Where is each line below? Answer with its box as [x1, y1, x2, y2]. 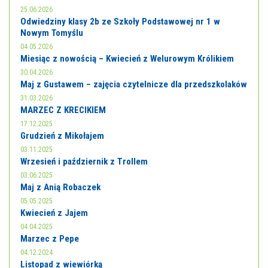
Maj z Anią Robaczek [20, 182, 100, 193]
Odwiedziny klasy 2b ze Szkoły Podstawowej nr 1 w [20, 16, 220, 27]
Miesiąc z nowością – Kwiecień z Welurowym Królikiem [20, 53, 234, 64]
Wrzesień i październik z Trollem [20, 156, 148, 167]
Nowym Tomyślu [20, 28, 83, 38]
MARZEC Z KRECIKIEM [20, 105, 106, 115]
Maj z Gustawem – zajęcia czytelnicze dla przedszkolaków [20, 79, 247, 90]
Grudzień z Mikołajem [20, 130, 104, 141]
